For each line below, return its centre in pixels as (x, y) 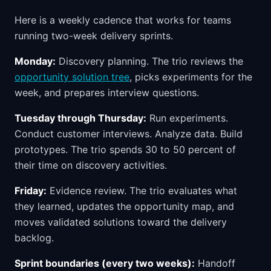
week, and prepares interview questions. (107, 93)
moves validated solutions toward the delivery (121, 222)
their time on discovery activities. (91, 165)
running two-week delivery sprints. (94, 36)
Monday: (35, 61)
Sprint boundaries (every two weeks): (105, 263)
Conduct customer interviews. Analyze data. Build (129, 134)
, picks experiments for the (191, 77)
